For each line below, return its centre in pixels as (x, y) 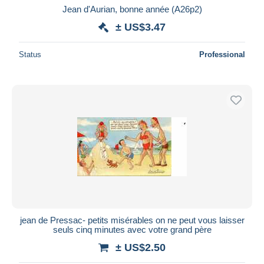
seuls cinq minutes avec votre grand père (132, 229)
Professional (222, 54)
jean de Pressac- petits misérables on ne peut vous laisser (132, 220)
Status (30, 54)
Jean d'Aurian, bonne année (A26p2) (132, 9)
